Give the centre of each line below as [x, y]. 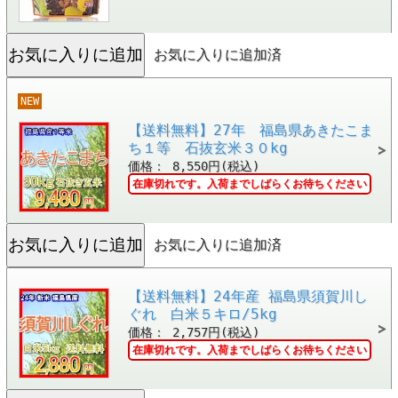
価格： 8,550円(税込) [193, 166]
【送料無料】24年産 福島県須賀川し [247, 296]
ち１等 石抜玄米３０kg [207, 147]
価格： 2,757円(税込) [193, 332]
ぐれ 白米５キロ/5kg [202, 314]
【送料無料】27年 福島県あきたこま [250, 130]
